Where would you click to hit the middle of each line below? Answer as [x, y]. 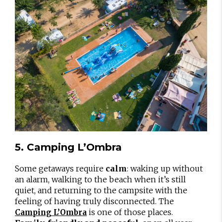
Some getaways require [60, 168]
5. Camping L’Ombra [68, 147]
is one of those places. [130, 212]
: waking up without [165, 168]
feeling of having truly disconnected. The [94, 201]
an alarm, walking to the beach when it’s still [100, 179]
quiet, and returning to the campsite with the [101, 190]
